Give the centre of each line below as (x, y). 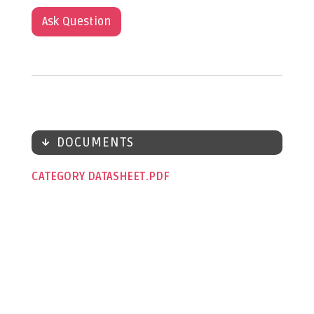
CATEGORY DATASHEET (89, 176)
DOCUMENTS (95, 142)
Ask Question (76, 21)
